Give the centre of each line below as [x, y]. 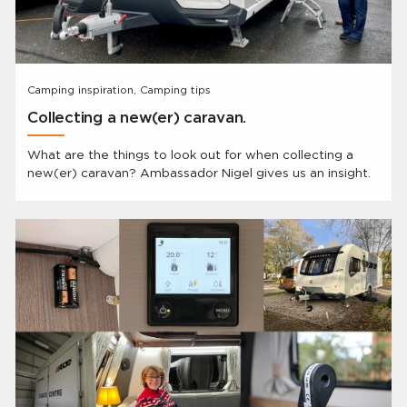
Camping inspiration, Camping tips [119, 90]
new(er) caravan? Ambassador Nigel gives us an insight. [199, 173]
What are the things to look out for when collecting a [191, 155]
